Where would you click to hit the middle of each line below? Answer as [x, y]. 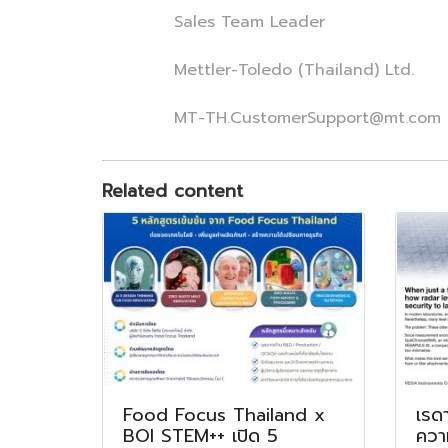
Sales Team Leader [213, 22]
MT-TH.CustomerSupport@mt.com [271, 118]
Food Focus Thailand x [224, 415]
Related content [172, 191]
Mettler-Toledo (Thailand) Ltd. [258, 70]
